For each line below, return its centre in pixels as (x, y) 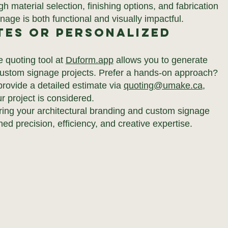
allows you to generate (160, 60)
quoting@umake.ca (163, 85)
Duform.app (89, 60)
